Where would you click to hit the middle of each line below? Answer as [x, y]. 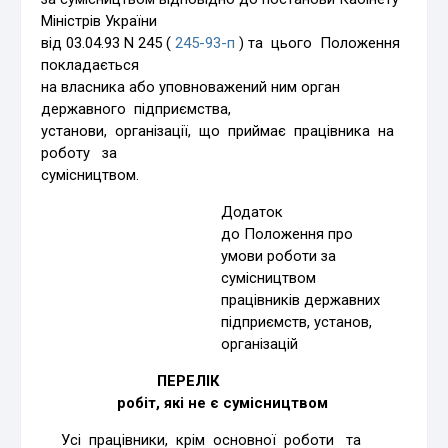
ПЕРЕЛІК [131, 380]
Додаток [162, 211]
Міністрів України [99, 20]
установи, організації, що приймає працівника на [222, 130]
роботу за [79, 152]
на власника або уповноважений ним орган [193, 86]
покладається [90, 64]
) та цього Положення [320, 42]
